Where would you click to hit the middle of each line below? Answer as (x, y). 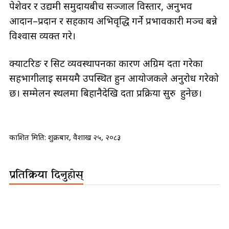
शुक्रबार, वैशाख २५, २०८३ (84, 137)
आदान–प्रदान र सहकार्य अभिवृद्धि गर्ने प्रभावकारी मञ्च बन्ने (113, 21)
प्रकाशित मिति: (29, 137)
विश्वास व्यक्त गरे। (42, 36)
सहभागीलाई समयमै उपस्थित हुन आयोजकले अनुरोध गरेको (114, 78)
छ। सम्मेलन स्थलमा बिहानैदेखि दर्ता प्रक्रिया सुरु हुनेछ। (106, 93)
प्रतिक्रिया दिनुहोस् (46, 175)
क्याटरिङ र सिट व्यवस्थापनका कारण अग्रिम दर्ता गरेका (106, 63)
